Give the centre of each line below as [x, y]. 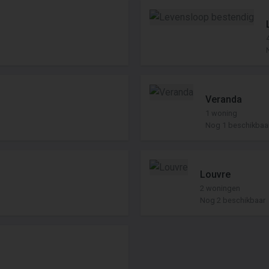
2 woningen [220, 188]
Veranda [224, 99]
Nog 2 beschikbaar [233, 200]
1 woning [221, 113]
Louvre [215, 174]
